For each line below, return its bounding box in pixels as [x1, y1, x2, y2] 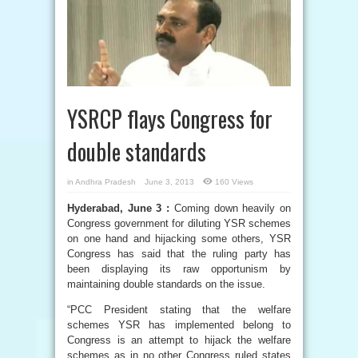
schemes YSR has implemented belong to [67, 319, 291, 331]
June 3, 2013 [145, 177, 194, 186]
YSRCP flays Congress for [67, 102, 272, 135]
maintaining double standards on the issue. [67, 278, 265, 290]
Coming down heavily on [169, 202, 292, 214]
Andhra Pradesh [75, 177, 136, 186]
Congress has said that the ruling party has [67, 248, 291, 260]
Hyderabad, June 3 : [67, 202, 170, 214]
